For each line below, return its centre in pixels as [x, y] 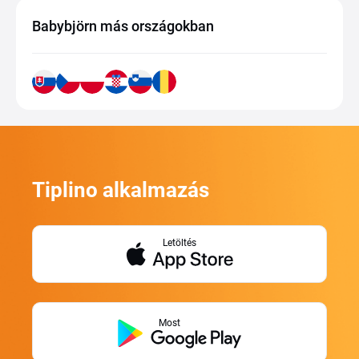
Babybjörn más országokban [123, 26]
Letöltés [179, 243]
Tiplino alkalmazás [121, 190]
